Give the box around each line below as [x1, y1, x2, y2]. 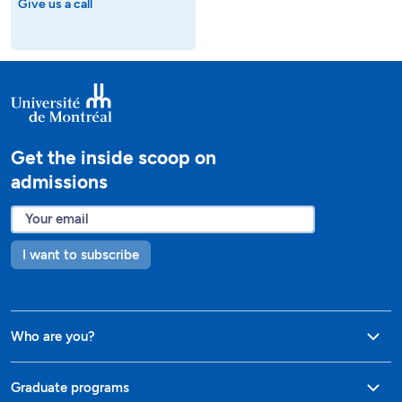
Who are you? [11, 328, 95, 345]
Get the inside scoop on [11, 146, 216, 170]
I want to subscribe [22, 246, 139, 263]
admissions [11, 170, 108, 194]
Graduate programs [11, 379, 129, 396]
